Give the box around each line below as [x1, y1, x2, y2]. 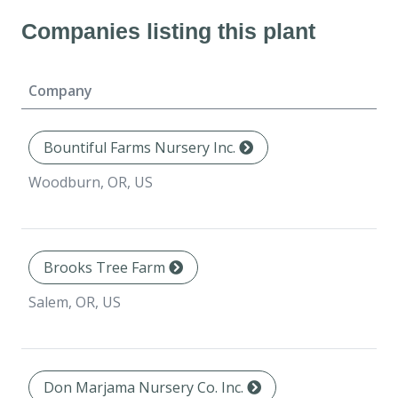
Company [28, 81, 92, 101]
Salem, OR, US [28, 292, 121, 313]
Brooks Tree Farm [44, 258, 169, 278]
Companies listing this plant [21, 19, 315, 44]
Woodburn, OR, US [28, 172, 153, 193]
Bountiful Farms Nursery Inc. [44, 138, 239, 158]
